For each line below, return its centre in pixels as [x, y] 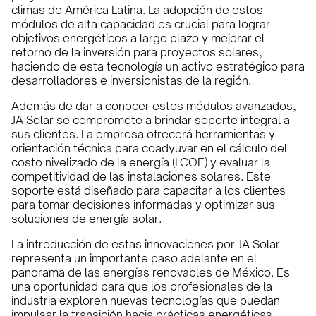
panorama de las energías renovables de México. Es [151, 272]
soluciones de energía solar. [86, 219]
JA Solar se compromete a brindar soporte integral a [151, 120]
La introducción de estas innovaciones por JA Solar [146, 244]
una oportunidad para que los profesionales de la [142, 286]
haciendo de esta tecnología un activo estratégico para [158, 66]
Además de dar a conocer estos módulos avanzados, [154, 106]
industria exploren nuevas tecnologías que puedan [146, 300]
